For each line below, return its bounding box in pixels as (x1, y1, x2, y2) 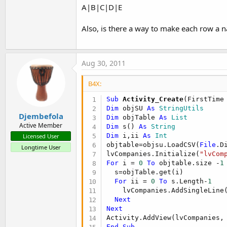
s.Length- (167, 177, 208, 185)
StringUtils (155, 104, 204, 112)
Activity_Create (119, 95, 184, 103)
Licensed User (22, 132, 59, 140)
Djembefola (18, 110, 63, 121)
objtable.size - (155, 159, 220, 167)
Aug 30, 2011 (82, 58, 126, 68)
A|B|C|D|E (82, 2, 122, 12)
